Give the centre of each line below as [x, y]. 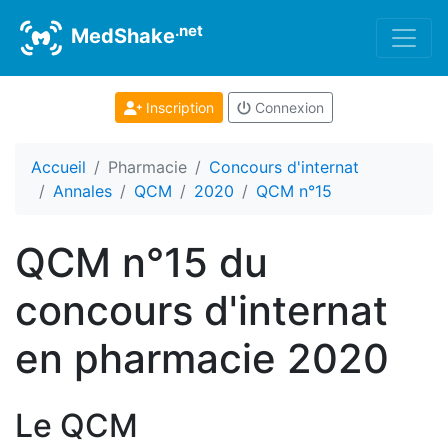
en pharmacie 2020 [202, 358]
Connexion [287, 107]
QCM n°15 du [141, 262]
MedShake [120, 36]
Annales [82, 191]
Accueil [58, 167]
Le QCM [76, 425]
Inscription [177, 107]
